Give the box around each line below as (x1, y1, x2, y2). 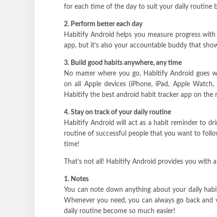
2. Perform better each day (64, 20, 142, 28)
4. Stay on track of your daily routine (64, 108, 171, 116)
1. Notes (64, 175, 89, 183)
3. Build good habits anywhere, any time (64, 59, 182, 66)
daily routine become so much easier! (64, 207, 175, 215)
